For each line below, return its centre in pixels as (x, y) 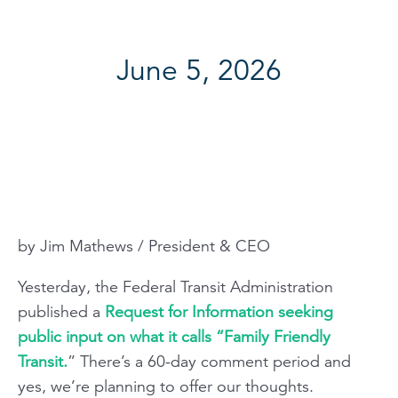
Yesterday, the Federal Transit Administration (175, 287)
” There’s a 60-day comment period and (209, 361)
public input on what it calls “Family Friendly (174, 336)
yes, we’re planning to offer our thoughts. (166, 386)
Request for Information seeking (219, 311)
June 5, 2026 (199, 70)
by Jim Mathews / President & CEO (144, 246)
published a (61, 311)
